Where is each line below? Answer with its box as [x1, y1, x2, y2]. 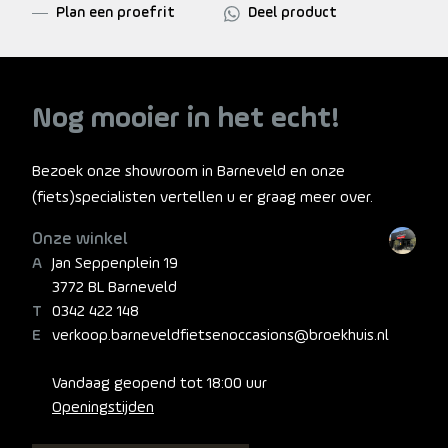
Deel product [247, 5, 337, 21]
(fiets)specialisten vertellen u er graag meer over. [32, 189, 373, 206]
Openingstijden [52, 399, 154, 416]
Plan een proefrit [56, 5, 175, 21]
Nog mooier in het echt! [32, 103, 340, 135]
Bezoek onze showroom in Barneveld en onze [32, 163, 345, 180]
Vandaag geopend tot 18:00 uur [52, 375, 267, 392]
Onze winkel [32, 230, 127, 248]
